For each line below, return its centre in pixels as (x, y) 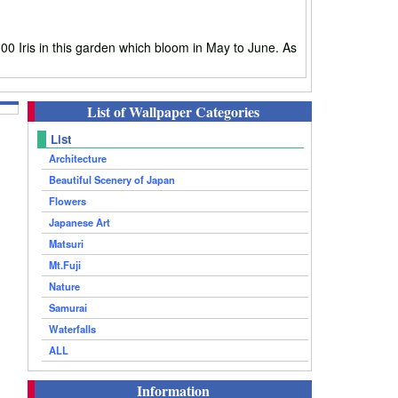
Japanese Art (80, 222)
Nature (64, 286)
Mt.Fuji (65, 264)
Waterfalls (72, 328)
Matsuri (66, 243)
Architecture (78, 158)
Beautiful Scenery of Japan (112, 179)
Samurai (68, 307)
